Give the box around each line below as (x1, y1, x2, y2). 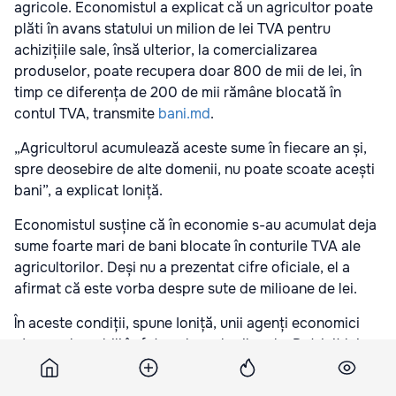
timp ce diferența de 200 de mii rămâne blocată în (14, 83, 341, 103)
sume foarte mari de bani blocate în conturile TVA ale (14, 237, 361, 256)
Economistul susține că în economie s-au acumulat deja (14, 216, 377, 235)
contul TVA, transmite (14, 104, 158, 124)
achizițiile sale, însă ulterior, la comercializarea (14, 41, 317, 60)
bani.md (158, 104, 210, 124)
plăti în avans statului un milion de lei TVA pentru (14, 19, 331, 39)
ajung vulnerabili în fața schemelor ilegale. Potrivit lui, (14, 335, 363, 354)
